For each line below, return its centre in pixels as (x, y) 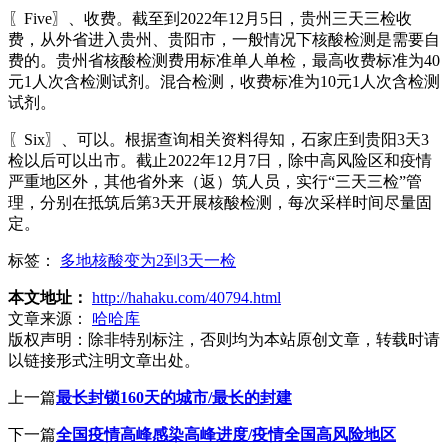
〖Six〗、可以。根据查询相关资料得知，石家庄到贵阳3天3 (218, 139)
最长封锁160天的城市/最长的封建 (174, 397)
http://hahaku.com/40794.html (186, 297)
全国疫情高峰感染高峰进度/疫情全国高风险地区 (226, 434)
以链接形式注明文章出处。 (104, 360)
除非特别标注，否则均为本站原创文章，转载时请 (264, 339)
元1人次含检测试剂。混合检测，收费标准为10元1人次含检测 (224, 81)
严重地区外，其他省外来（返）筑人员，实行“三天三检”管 (215, 181)
